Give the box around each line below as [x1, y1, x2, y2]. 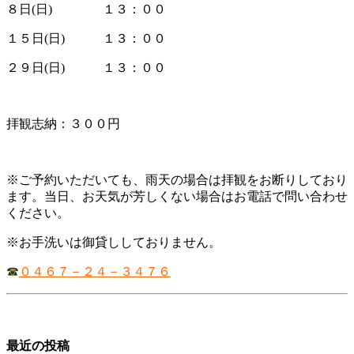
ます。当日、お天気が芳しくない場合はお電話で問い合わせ [6, 190, 348, 204]
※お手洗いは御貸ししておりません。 [6, 235, 221, 250]
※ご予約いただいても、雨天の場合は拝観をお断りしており [6, 173, 348, 187]
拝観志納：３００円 [6, 117, 120, 131]
